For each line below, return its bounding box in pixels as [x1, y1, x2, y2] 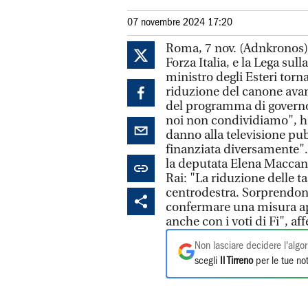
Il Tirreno [220, 256, 253, 266]
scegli [195, 256, 220, 266]
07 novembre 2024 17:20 [127, 18, 232, 27]
